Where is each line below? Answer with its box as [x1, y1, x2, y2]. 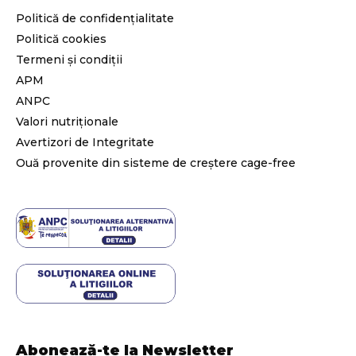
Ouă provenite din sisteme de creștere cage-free [16, 155, 296, 170]
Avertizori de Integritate [16, 134, 154, 149]
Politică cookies [16, 31, 106, 46]
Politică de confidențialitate [16, 10, 174, 25]
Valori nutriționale [16, 114, 118, 129]
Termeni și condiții [16, 52, 122, 67]
